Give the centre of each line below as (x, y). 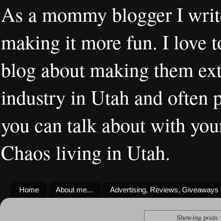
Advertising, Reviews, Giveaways (165, 190)
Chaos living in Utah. (86, 152)
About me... (74, 190)
